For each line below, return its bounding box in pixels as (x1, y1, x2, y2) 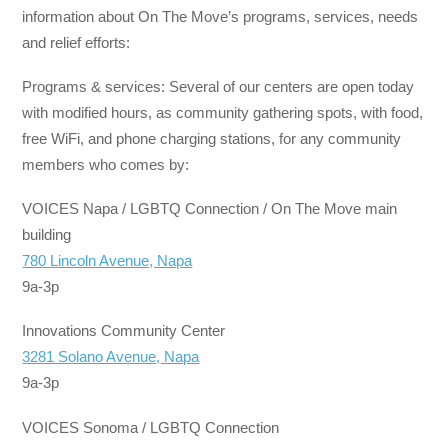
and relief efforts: (22, 33, 131, 51)
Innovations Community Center (22, 322, 226, 340)
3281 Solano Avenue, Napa (22, 348, 200, 366)
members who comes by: (22, 155, 190, 173)
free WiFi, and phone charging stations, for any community (22, 129, 402, 147)
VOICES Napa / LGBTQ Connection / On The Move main (22, 200, 398, 218)
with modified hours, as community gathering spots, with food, (22, 103, 424, 121)
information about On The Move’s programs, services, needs (22, 7, 419, 25)
